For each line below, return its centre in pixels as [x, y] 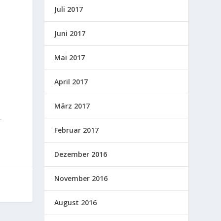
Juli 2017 [69, 9]
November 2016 [81, 178]
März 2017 [72, 106]
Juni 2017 [70, 33]
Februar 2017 [77, 130]
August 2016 [76, 202]
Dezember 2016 [81, 154]
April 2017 [71, 81]
